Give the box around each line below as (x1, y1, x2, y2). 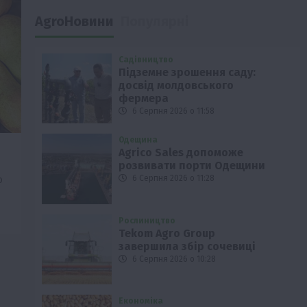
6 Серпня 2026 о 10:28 (130, 254, 217, 264)
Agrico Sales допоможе (119, 146, 244, 160)
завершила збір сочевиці (119, 239, 256, 253)
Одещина (119, 135, 158, 145)
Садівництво (119, 54, 174, 64)
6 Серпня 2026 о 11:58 (130, 106, 215, 116)
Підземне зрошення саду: (119, 65, 256, 79)
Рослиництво (119, 215, 176, 225)
